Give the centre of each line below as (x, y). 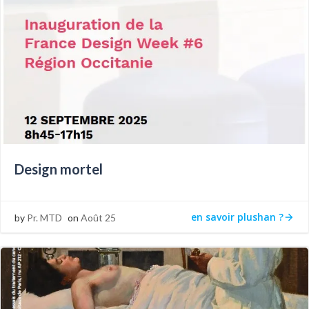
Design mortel (59, 169)
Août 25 (98, 218)
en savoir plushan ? (237, 217)
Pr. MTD (44, 218)
